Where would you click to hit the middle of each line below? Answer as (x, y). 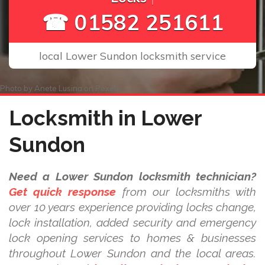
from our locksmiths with (186, 192)
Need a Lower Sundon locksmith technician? (132, 176)
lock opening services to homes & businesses (132, 238)
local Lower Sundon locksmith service (132, 56)
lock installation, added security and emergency (132, 222)
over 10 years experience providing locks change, (132, 207)
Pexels (108, 88)
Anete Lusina (58, 88)
